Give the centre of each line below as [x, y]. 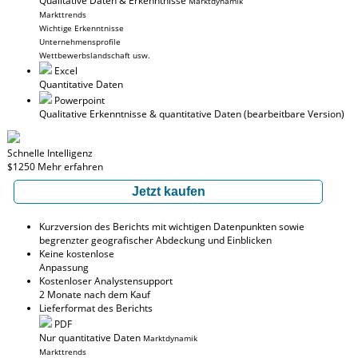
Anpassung [64, 267]
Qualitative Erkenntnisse [93, 114]
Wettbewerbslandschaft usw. [95, 55]
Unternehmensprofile [80, 42]
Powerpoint [78, 100]
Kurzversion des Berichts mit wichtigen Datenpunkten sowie [172, 227]
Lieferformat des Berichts [96, 308]
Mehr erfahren [70, 167]
